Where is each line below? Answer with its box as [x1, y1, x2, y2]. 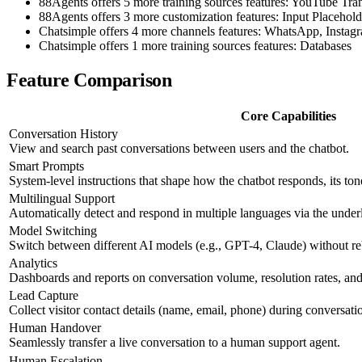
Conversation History [9, 127, 118, 141]
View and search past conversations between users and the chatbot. [9, 141, 349, 156]
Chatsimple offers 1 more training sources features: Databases [39, 38, 351, 53]
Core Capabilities [241, 109, 336, 124]
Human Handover [9, 321, 101, 335]
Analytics [9, 256, 57, 271]
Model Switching [9, 224, 97, 238]
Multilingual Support [9, 192, 115, 206]
